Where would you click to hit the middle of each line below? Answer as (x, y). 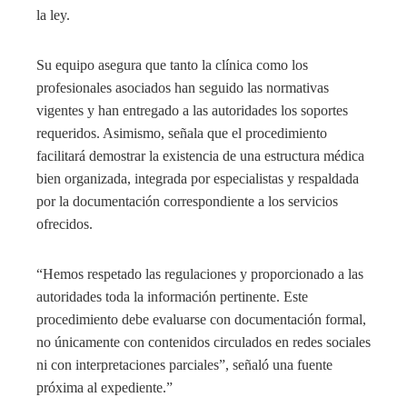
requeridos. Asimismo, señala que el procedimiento (182, 133)
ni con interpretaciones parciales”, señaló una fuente (184, 364)
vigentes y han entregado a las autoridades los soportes (192, 110)
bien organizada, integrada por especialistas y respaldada (198, 178)
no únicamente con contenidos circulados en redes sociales (203, 342)
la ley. (53, 15)
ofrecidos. (65, 223)
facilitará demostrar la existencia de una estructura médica (200, 155)
